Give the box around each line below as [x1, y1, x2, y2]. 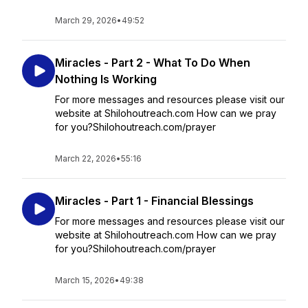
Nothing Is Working [55, 72, 157, 86]
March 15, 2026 [55, 275, 115, 285]
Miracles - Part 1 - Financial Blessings [55, 194, 254, 208]
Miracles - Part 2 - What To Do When [55, 56, 250, 69]
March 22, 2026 [55, 153, 116, 164]
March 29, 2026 [55, 15, 117, 25]
